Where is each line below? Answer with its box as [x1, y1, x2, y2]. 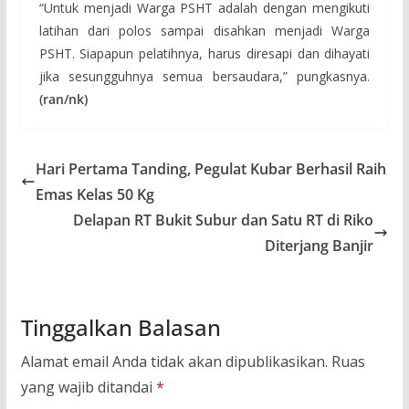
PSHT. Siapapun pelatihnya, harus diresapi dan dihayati [38, 45, 371, 63]
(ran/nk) [38, 90, 88, 109]
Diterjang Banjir [265, 236, 374, 257]
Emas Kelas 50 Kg [35, 184, 154, 205]
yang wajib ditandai [20, 377, 156, 398]
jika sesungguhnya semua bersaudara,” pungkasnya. [38, 68, 371, 86]
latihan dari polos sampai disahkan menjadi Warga [38, 22, 371, 40]
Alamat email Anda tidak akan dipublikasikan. [20, 351, 328, 372]
